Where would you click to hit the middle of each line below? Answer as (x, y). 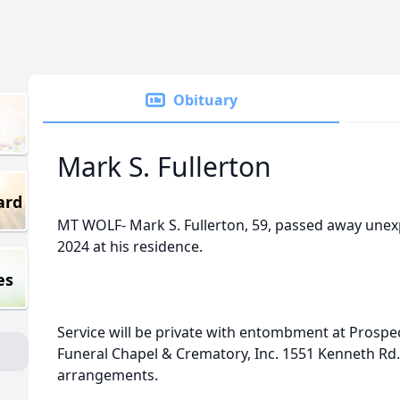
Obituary (205, 100)
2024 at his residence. (130, 246)
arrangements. (108, 375)
